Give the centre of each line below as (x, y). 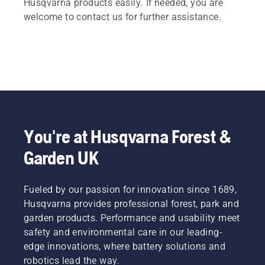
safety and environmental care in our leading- (123, 232)
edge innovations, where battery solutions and (125, 246)
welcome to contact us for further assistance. (122, 17)
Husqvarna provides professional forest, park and (132, 203)
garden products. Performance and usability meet (132, 218)
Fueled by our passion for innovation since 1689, (130, 189)
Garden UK (61, 157)
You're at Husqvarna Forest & (128, 136)
